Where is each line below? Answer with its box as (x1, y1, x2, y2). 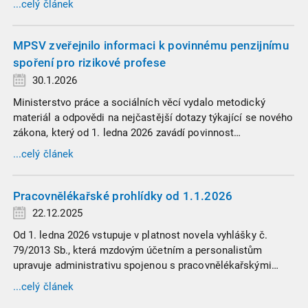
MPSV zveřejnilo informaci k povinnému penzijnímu (12, 38, 289, 53)
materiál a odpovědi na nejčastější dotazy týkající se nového (12, 111, 294, 124)
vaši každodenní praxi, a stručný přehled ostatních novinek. (12, 289, 286, 302)
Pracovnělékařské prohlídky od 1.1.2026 (12, 188, 233, 203)
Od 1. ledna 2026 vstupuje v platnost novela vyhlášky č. (12, 228, 267, 241)
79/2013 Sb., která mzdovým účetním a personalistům (12, 243, 263, 256)
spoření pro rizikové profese (12, 56, 166, 70)
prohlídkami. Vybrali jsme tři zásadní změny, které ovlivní (12, 274, 276, 287)
